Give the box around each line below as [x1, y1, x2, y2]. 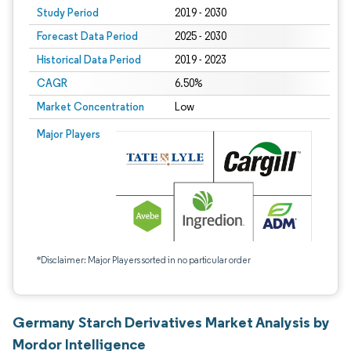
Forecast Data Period [37, 29, 138, 43]
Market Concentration [37, 100, 144, 114]
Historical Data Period [37, 52, 141, 67]
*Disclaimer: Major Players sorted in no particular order [37, 254, 251, 266]
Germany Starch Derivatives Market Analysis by [13, 313, 330, 331]
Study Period [37, 5, 99, 20]
